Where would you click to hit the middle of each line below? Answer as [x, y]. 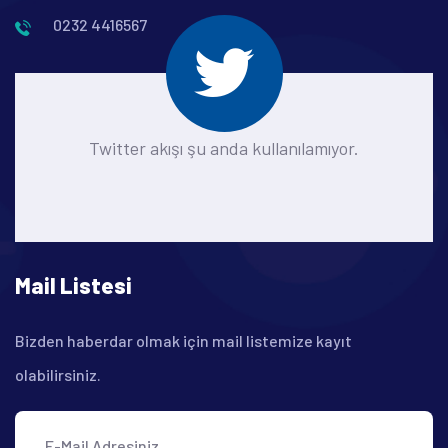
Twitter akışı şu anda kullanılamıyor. [224, 147]
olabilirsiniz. [58, 374]
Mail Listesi [73, 284]
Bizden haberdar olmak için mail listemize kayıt [183, 340]
